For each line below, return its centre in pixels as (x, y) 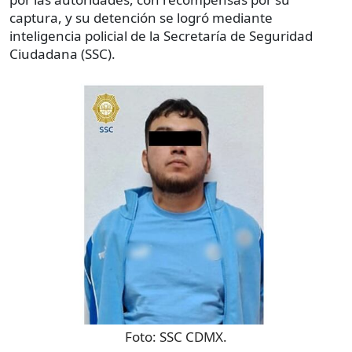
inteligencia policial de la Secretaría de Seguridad (161, 36)
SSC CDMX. (193, 336)
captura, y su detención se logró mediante (141, 18)
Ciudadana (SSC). (62, 54)
